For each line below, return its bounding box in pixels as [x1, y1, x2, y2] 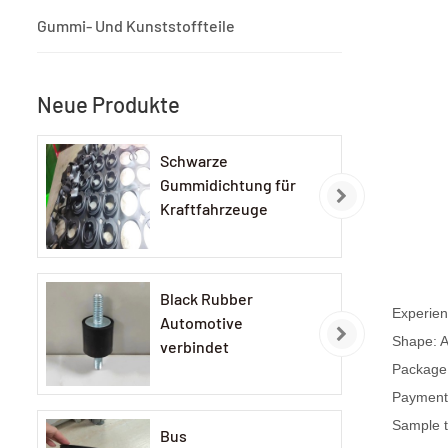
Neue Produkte [37, 91, 180, 118]
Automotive [160, 312, 244, 332]
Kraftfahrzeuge [160, 199, 269, 219]
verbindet [160, 336, 230, 356]
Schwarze [160, 151, 229, 171]
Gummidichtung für [160, 175, 297, 195]
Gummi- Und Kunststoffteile [37, 16, 235, 36]
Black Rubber [160, 288, 254, 308]
